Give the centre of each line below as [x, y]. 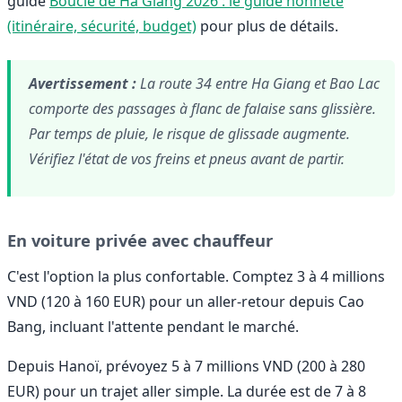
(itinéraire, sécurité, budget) [102, 26]
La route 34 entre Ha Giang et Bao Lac [258, 84]
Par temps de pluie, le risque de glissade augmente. [189, 134]
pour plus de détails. [267, 26]
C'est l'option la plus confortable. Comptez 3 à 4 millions [196, 276]
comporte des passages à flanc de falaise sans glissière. [202, 109]
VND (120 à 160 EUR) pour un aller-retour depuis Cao [186, 301]
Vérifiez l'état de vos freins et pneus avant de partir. [187, 159]
